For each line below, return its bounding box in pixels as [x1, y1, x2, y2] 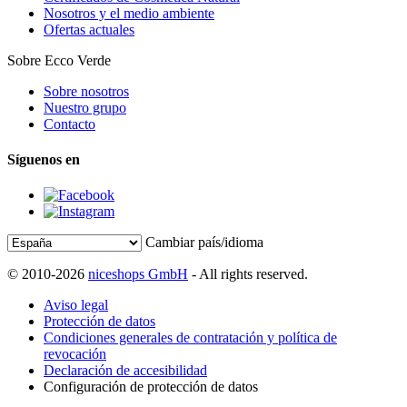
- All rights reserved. [188, 266, 308, 283]
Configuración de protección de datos [44, 379, 258, 395]
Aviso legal [44, 297, 108, 313]
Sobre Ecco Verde [7, 52, 111, 68]
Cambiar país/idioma [145, 234, 263, 251]
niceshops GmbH [88, 266, 188, 283]
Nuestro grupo [44, 99, 126, 115]
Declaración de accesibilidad [44, 362, 207, 379]
